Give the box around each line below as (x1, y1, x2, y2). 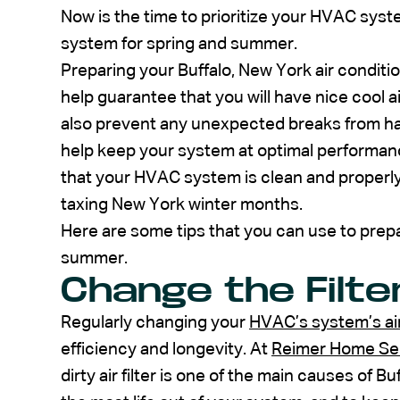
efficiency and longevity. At (61, 340, 271, 358)
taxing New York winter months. (61, 196, 303, 213)
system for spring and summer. (61, 35, 297, 53)
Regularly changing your (61, 313, 249, 331)
